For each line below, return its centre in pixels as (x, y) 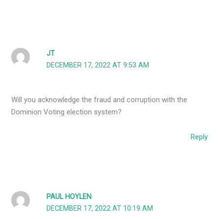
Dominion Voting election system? (67, 112)
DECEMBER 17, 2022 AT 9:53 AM (98, 65)
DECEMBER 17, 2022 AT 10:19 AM (100, 208)
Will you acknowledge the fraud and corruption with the (99, 100)
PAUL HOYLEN (69, 197)
